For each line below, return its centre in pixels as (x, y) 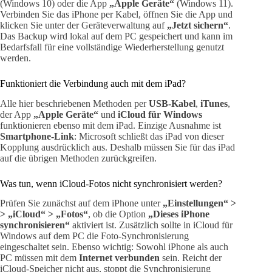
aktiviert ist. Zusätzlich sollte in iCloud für (151, 225)
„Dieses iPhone (179, 214)
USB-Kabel (172, 103)
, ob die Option (118, 214)
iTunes (214, 103)
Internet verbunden (119, 258)
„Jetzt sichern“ (198, 25)
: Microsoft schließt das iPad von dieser (149, 136)
